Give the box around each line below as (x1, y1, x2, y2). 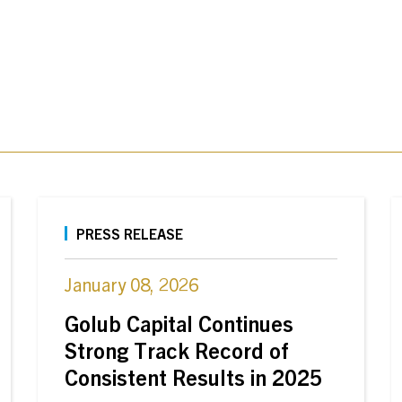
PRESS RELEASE (75, 224, 183, 242)
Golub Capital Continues (64, 310, 293, 336)
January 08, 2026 (64, 273, 198, 295)
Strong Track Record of (64, 336, 289, 363)
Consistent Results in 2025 (64, 363, 322, 390)
